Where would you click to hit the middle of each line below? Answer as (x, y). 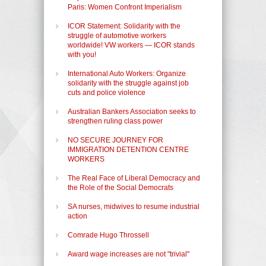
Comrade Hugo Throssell (108, 235)
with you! (82, 54)
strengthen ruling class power (115, 121)
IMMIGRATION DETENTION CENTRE (128, 149)
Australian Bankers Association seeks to (132, 111)
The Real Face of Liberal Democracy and (134, 178)
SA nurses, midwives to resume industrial (134, 206)
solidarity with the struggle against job (128, 83)
